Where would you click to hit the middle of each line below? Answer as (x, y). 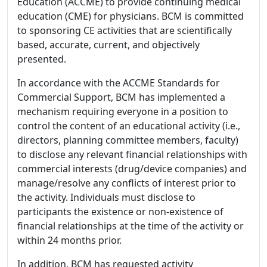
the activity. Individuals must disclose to (106, 197)
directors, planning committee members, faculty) (128, 140)
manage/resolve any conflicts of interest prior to (127, 183)
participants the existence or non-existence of (120, 212)
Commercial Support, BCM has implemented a (121, 97)
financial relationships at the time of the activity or (131, 226)
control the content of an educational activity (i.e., (129, 126)
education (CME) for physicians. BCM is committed (131, 16)
